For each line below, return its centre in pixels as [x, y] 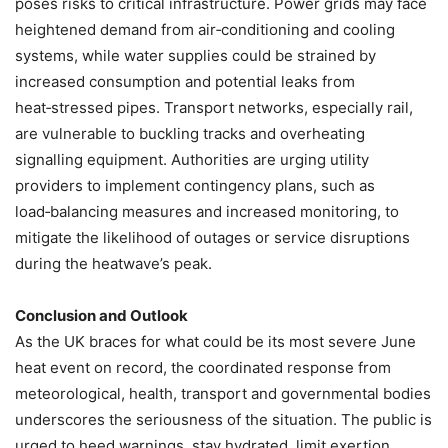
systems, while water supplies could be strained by [195, 56]
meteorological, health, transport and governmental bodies [223, 394]
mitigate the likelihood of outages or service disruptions [212, 238]
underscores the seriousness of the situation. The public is [223, 420]
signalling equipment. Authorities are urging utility [192, 160]
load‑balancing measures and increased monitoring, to [207, 212]
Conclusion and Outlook [101, 316]
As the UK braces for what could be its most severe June [215, 342]
